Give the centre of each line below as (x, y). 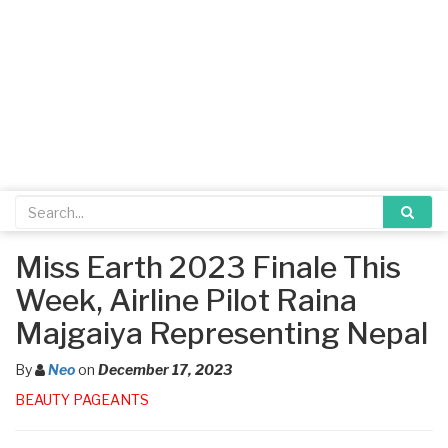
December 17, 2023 (165, 369)
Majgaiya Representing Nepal (221, 333)
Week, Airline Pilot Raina (186, 300)
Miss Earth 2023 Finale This (208, 267)
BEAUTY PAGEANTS (82, 399)
